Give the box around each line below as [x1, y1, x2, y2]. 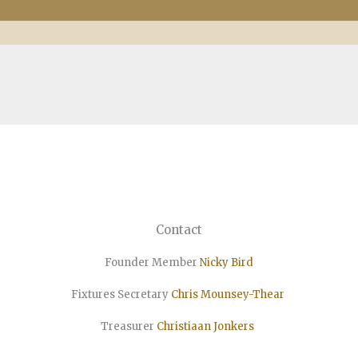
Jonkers [213, 319, 255, 333]
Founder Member [104, 255, 200, 269]
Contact [155, 221, 202, 237]
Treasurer [101, 319, 157, 333]
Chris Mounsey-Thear [170, 287, 284, 301]
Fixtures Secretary [70, 287, 171, 301]
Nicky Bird [199, 255, 253, 269]
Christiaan [157, 319, 214, 333]
